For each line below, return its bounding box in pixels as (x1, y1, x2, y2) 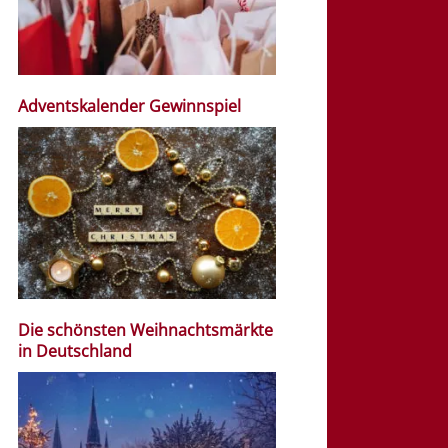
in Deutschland (18, 339, 137, 362)
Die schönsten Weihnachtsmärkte (18, 318, 274, 341)
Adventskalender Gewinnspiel (18, 95, 242, 118)
